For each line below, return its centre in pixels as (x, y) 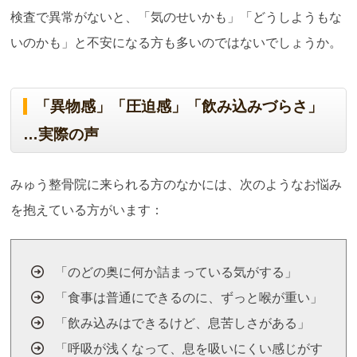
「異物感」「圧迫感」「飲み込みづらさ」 (179, 107)
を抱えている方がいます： (87, 210)
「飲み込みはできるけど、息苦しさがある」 (183, 324)
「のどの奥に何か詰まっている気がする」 (177, 273)
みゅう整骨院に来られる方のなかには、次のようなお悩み (177, 185)
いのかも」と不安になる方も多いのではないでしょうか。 (177, 43)
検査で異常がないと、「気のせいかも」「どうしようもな (177, 18)
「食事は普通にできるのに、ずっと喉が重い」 (189, 298)
